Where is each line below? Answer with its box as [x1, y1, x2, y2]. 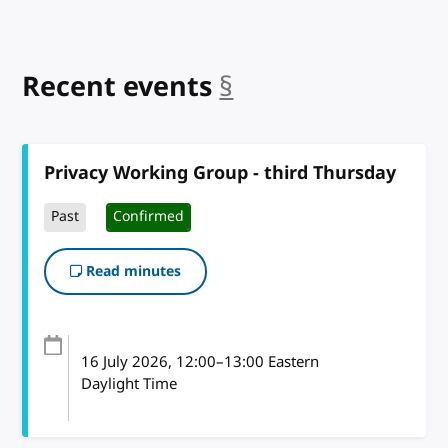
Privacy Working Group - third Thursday [44, 159, 397, 186]
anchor [233, 66, 323, 107]
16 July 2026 [80, 350, 168, 373]
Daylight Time [80, 372, 177, 395]
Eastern [263, 350, 319, 373]
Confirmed [113, 206, 185, 228]
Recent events [22, 66, 213, 107]
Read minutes [82, 260, 182, 282]
